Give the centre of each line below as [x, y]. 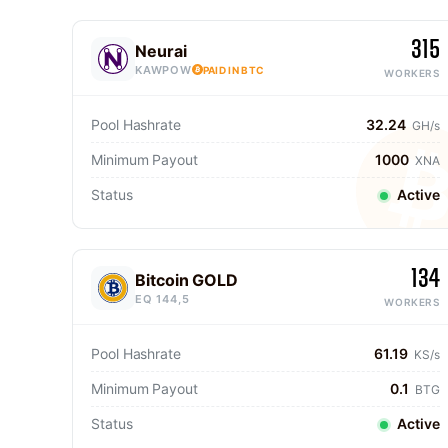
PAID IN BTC [233, 69]
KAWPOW [163, 69]
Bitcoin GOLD [187, 279]
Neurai [161, 50]
